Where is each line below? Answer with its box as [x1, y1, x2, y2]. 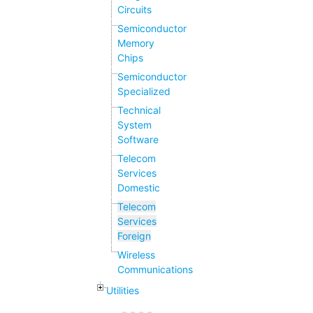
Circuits [117, 3, 152, 16]
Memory [117, 37, 154, 50]
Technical [117, 104, 161, 117]
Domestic [117, 182, 160, 194]
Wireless [117, 249, 155, 261]
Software [117, 133, 159, 146]
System [117, 119, 152, 131]
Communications [117, 263, 193, 276]
